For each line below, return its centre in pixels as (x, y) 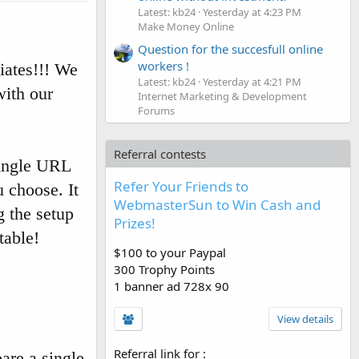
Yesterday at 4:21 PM (252, 81)
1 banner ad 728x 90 (171, 286)
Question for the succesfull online (230, 48)
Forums (156, 110)
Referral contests (160, 153)
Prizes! (135, 223)
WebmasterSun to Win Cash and (217, 204)
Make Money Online (186, 26)
